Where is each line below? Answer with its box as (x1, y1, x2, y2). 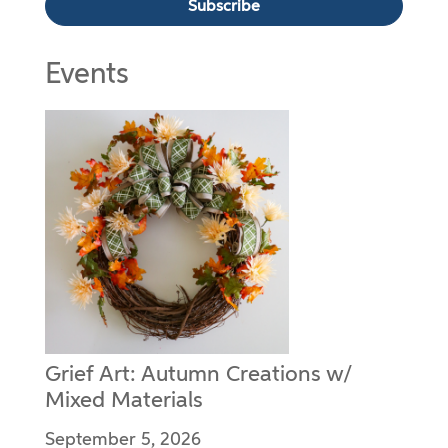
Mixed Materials (45, 390, 203, 413)
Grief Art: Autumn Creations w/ (45, 364, 352, 387)
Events (45, 61, 128, 91)
